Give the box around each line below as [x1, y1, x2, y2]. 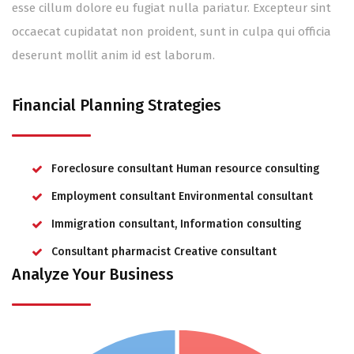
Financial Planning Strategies [12, 95, 221, 115]
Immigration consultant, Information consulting [51, 217, 301, 231]
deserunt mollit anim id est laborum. [12, 47, 215, 62]
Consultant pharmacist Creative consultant [51, 244, 277, 258]
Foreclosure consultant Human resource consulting [51, 161, 319, 175]
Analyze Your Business [12, 264, 174, 284]
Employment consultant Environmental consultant [51, 189, 313, 203]
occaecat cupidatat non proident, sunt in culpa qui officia [12, 24, 331, 39]
